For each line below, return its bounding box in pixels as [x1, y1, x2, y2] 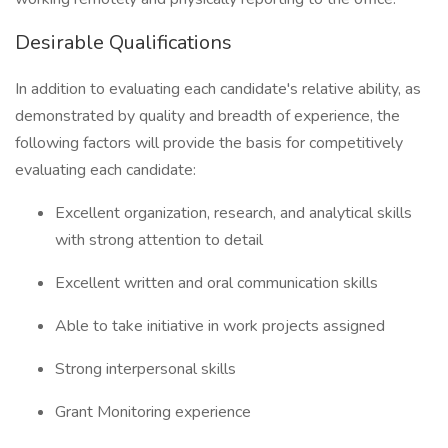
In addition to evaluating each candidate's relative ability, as [15, 78, 421, 100]
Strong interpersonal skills [55, 358, 236, 380]
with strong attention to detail [55, 229, 263, 251]
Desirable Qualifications [15, 29, 232, 56]
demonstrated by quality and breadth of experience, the [15, 105, 400, 127]
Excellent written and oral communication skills [55, 272, 378, 294]
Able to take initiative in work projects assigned [55, 315, 385, 337]
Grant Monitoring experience [55, 401, 251, 423]
